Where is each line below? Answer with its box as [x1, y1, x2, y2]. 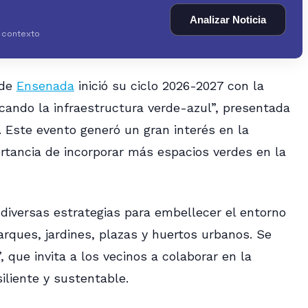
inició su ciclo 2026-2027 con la [74, 78, 264, 93]
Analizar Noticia [190, 13, 266, 25]
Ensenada [16, 78, 74, 93]
